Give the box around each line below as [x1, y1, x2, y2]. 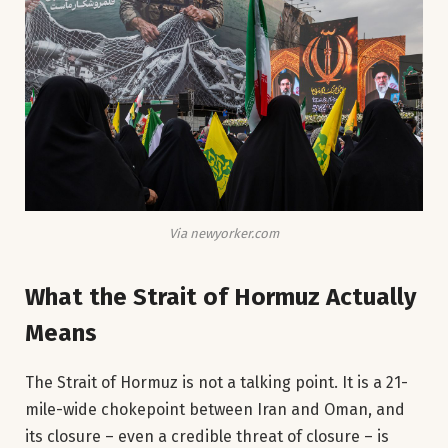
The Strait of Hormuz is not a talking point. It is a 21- [25, 373, 408, 393]
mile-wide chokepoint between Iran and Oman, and [25, 400, 405, 420]
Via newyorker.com [169, 225, 279, 241]
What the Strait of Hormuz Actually [25, 283, 416, 312]
